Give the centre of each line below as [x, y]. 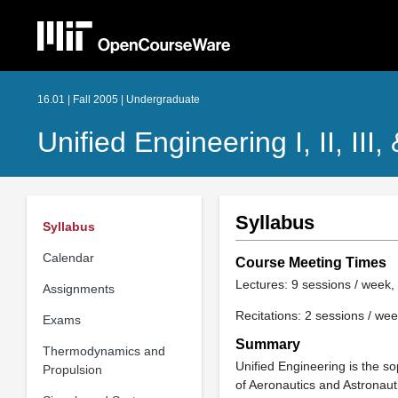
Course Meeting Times [310, 263]
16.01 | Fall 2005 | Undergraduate [119, 99]
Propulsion [72, 369]
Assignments [78, 288]
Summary [267, 344]
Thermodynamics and [103, 350]
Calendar [68, 257]
